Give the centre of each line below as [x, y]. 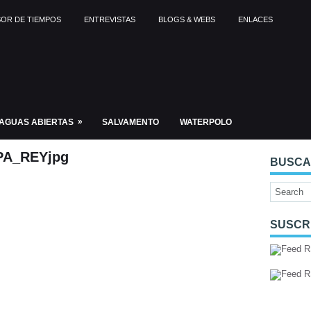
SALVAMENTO [131, 122]
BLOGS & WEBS [187, 19]
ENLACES [255, 19]
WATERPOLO [206, 122]
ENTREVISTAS [110, 19]
